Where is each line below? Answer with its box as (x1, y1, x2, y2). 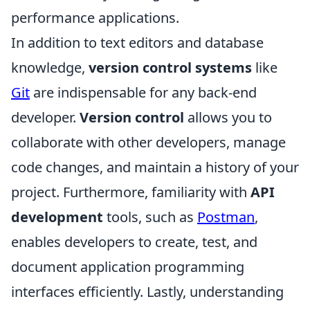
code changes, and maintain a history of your (11, 158, 299, 177)
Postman (197, 208, 255, 227)
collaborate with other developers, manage (11, 133, 286, 152)
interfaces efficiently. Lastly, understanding (11, 282, 284, 302)
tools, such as (103, 208, 197, 227)
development (11, 208, 103, 227)
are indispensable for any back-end (30, 83, 257, 102)
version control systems (89, 58, 252, 77)
